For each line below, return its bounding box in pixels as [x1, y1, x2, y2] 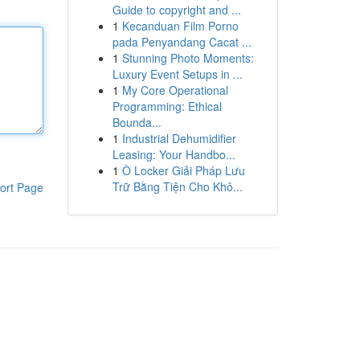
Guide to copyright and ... [112, 2, 241, 18]
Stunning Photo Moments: [121, 50, 254, 66]
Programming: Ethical [112, 98, 222, 114]
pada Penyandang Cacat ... [112, 34, 252, 50]
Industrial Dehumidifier [121, 130, 236, 146]
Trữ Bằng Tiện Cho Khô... [112, 178, 243, 194]
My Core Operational [121, 82, 228, 98]
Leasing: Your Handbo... [112, 146, 235, 162]
